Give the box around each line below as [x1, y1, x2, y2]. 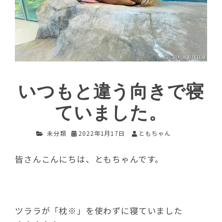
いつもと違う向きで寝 [18, 82, 204, 103]
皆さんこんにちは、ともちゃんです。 [15, 153, 164, 165]
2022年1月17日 [78, 129, 125, 138]
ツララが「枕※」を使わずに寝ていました [15, 204, 183, 217]
